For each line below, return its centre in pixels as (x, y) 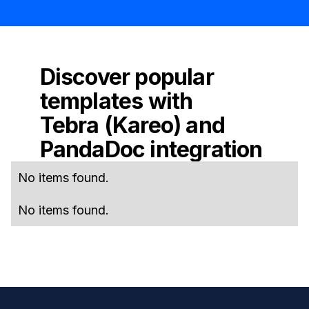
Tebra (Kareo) (110, 125)
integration (204, 149)
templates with (116, 101)
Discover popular (127, 77)
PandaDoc (92, 149)
